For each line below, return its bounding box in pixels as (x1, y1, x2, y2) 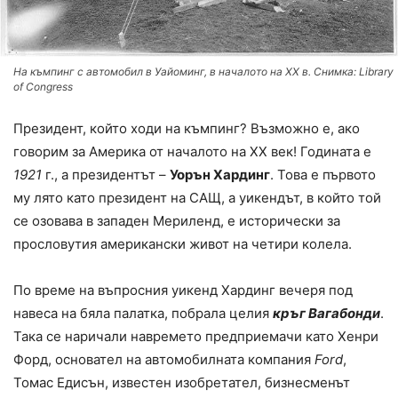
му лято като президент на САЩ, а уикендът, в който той (13, 189, 381, 207)
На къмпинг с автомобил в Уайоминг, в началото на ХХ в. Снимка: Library (13, 65, 394, 79)
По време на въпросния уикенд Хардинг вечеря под (13, 282, 353, 299)
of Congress (13, 80, 73, 94)
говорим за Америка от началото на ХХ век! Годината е (13, 143, 371, 161)
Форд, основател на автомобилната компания (13, 351, 314, 369)
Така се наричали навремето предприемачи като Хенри (13, 328, 378, 346)
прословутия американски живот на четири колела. (13, 235, 352, 253)
